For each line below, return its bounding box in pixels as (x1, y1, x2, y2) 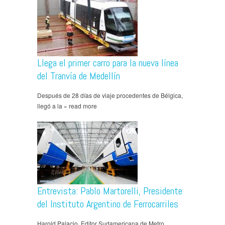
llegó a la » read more (37, 101, 97, 110)
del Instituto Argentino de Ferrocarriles (37, 197, 178, 211)
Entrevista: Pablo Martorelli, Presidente (37, 184, 182, 198)
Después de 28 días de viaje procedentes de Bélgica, (37, 91, 183, 100)
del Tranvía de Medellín (37, 69, 120, 83)
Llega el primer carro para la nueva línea (37, 56, 178, 70)
